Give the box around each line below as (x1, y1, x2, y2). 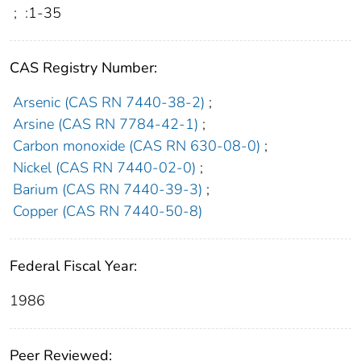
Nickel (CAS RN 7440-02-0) (12, 158, 196, 178)
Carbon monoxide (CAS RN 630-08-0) (12, 136, 260, 156)
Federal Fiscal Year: (10, 256, 137, 276)
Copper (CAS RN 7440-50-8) (12, 201, 202, 222)
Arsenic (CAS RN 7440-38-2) (12, 93, 205, 113)
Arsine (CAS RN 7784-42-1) (12, 114, 198, 135)
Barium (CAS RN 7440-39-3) (12, 180, 202, 200)
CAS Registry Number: (10, 58, 157, 78)
